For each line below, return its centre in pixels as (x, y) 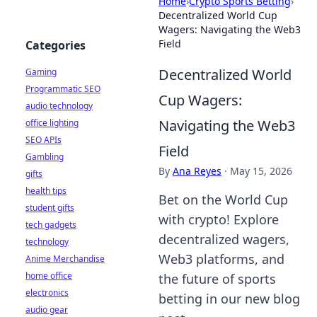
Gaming (41, 72)
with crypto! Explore (219, 219)
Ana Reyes (197, 171)
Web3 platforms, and (221, 259)
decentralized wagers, (224, 239)
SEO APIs (44, 140)
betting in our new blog (229, 299)
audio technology (59, 106)
